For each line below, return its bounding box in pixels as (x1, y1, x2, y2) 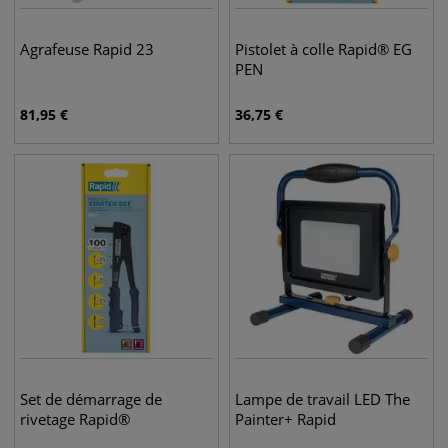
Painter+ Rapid (235, 409, 336, 429)
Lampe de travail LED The (235, 389, 410, 409)
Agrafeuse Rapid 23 (20, 39, 154, 59)
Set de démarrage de (20, 389, 162, 409)
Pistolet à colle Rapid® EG (235, 39, 412, 59)
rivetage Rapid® (20, 409, 130, 429)
